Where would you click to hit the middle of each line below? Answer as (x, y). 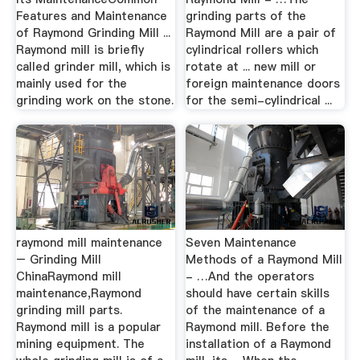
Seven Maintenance (241, 243)
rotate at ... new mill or (251, 66)
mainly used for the (71, 83)
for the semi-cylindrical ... (259, 100)
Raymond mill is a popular (88, 327)
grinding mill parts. (69, 310)
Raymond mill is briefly (80, 49)
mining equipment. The (80, 344)
